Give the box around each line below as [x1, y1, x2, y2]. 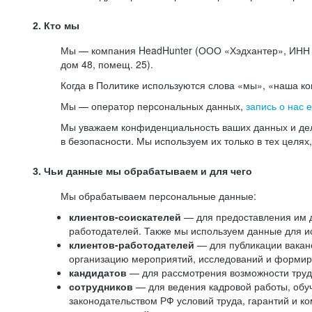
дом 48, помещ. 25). [61, 57, 153, 71]
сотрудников [69, 279, 136, 293]
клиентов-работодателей [69, 237, 194, 251]
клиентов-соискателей [69, 210, 181, 224]
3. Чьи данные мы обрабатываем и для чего [33, 166, 252, 177]
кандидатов [69, 265, 130, 279]
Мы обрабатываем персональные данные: [61, 189, 256, 203]
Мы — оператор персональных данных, [61, 99, 246, 113]
